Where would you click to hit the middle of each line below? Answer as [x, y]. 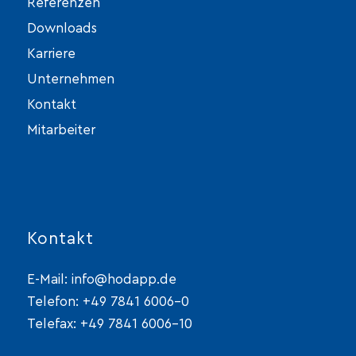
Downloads [62, 28]
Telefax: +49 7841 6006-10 [109, 323]
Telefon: [54, 301]
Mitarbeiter [61, 130]
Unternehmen [70, 79]
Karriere [51, 53]
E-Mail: [49, 279]
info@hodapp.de [124, 279]
